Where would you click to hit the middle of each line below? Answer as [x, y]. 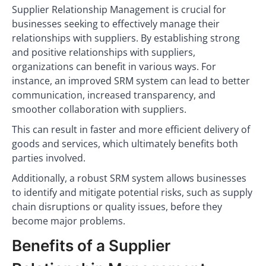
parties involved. [49, 158]
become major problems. [69, 221]
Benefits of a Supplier [91, 246]
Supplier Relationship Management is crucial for [119, 9]
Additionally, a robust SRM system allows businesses [129, 178]
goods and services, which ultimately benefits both [125, 144]
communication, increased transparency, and [114, 95]
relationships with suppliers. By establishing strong [126, 38]
